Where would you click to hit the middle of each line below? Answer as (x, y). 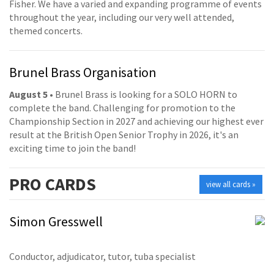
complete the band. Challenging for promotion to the (122, 107)
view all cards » (231, 184)
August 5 (28, 94)
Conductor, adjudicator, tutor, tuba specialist (102, 257)
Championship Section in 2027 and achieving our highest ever (136, 121)
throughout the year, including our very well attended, (122, 17)
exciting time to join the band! (72, 148)
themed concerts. (46, 31)
